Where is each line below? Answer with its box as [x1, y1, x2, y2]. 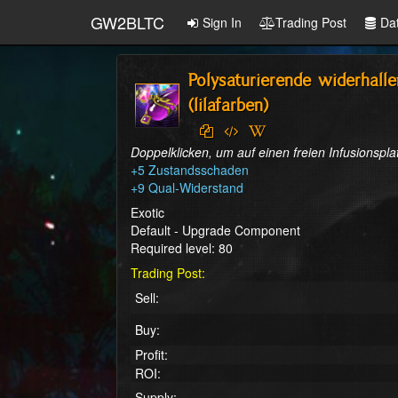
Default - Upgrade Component [131, 221, 300, 239]
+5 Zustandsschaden [131, 161, 249, 179]
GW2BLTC [91, 11, 164, 34]
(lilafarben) [188, 95, 268, 115]
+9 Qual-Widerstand [131, 179, 243, 196]
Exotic [131, 203, 164, 221]
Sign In [203, 13, 242, 31]
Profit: [135, 346, 168, 363]
